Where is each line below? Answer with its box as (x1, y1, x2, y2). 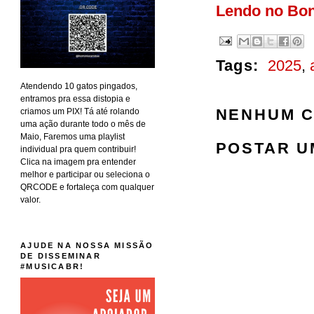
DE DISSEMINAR (20, 252, 101, 261)
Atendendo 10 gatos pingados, (20, 81, 138, 92)
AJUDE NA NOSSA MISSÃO (20, 241, 154, 250)
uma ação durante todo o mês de (20, 119, 146, 130)
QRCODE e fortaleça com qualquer (20, 182, 155, 193)
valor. (20, 195, 41, 205)
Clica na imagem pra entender (20, 157, 137, 168)
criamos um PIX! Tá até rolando (20, 107, 140, 117)
